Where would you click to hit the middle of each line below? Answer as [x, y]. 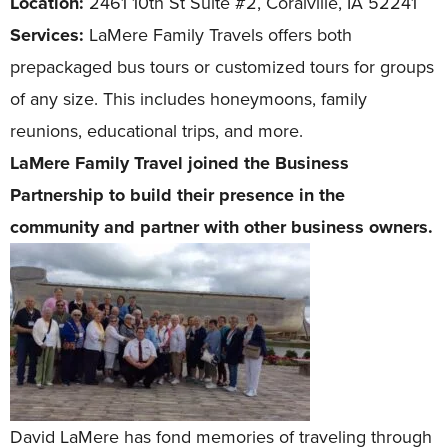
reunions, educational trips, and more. [159, 131]
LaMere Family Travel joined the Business [179, 163]
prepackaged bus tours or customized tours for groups [222, 67]
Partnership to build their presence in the [177, 195]
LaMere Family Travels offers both [220, 35]
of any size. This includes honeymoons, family [188, 99]
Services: [49, 35]
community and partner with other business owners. [221, 227]
